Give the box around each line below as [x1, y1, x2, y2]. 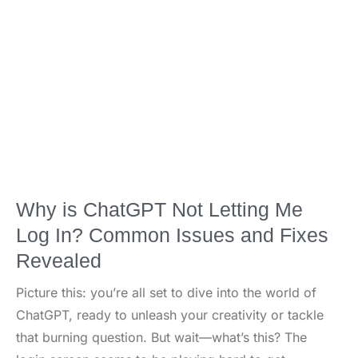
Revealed [16, 249, 101, 272]
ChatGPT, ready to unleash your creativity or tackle [16, 307, 324, 324]
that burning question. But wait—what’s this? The [16, 329, 307, 346]
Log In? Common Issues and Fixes [16, 224, 328, 247]
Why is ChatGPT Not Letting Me [16, 198, 303, 221]
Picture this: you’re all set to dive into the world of [16, 284, 316, 301]
